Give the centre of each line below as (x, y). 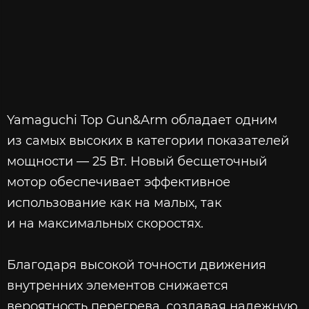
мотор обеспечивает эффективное (119, 182)
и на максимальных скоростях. (105, 223)
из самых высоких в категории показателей (148, 141)
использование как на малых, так (114, 203)
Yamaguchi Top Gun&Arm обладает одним (142, 120)
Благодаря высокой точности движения (137, 265)
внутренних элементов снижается (118, 286)
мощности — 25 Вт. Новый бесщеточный (137, 161)
